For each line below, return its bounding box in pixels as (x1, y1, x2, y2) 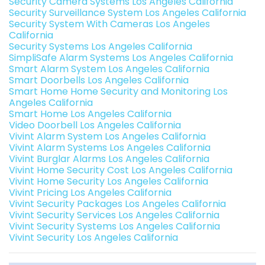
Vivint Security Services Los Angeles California (9, 208, 219, 222)
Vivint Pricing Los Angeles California (9, 186, 172, 200)
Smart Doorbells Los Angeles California (9, 73, 189, 88)
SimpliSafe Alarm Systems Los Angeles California (9, 51, 233, 65)
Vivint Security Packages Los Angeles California (9, 197, 226, 211)
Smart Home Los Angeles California (9, 107, 172, 121)
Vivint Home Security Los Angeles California (9, 174, 208, 189)
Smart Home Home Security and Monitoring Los (9, 85, 228, 99)
